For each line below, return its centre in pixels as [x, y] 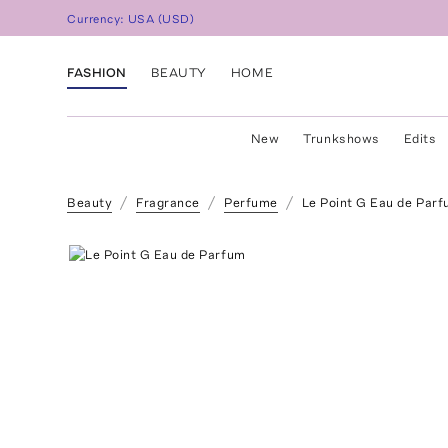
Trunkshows [341, 138]
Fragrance [168, 202]
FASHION [97, 72]
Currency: [98, 19]
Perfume [251, 202]
